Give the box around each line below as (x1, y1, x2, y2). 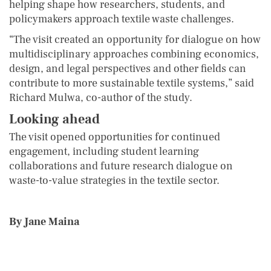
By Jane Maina (9, 214, 79, 229)
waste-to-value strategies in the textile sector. (9, 173, 220, 188)
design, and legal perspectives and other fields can (9, 61, 246, 76)
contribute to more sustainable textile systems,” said (9, 76, 254, 90)
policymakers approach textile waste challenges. (9, 11, 234, 26)
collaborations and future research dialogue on (9, 158, 233, 173)
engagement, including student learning (9, 144, 199, 158)
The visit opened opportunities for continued (9, 129, 220, 144)
